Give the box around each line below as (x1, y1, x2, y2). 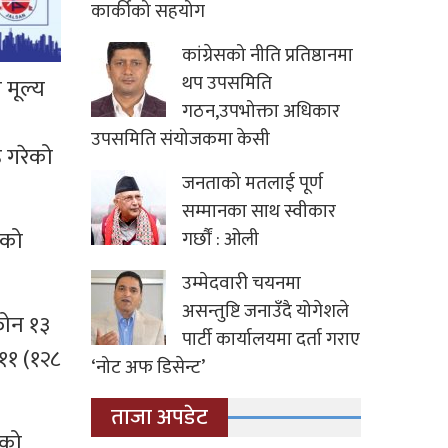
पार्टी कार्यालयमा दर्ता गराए (182, 324, 360, 356)
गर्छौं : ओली (182, 224, 259, 256)
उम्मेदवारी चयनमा (182, 268, 301, 300)
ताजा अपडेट (111, 399, 208, 437)
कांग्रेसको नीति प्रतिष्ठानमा (182, 40, 353, 72)
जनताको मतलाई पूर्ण (182, 168, 323, 200)
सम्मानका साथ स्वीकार (182, 196, 336, 228)
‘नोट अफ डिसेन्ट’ (91, 352, 205, 384)
